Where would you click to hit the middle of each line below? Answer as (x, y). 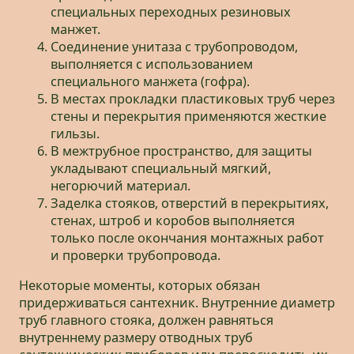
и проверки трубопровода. (136, 256)
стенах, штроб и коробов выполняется (173, 221)
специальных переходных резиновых (171, 12)
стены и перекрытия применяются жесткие (188, 117)
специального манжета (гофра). (150, 82)
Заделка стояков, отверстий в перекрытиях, (190, 203)
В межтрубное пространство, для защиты (181, 151)
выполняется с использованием (152, 64)
